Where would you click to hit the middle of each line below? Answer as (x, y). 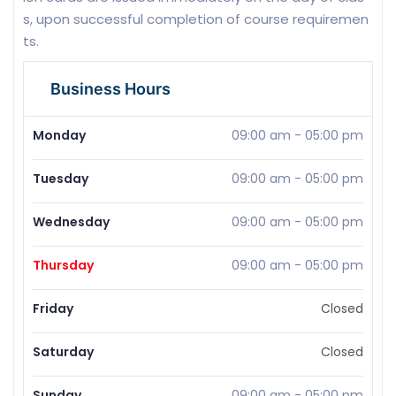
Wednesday (71, 222)
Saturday (63, 352)
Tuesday (61, 179)
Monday (59, 136)
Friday (53, 309)
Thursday (63, 266)
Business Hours (110, 89)
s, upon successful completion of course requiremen (196, 19)
